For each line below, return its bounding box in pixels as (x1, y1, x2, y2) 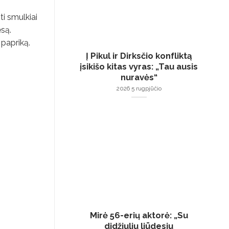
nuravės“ (120, 72, 157, 83)
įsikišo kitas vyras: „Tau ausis (80, 61, 198, 72)
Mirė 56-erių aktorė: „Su (89, 210, 188, 221)
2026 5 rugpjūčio (116, 84, 162, 92)
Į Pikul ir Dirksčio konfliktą (85, 51, 192, 61)
